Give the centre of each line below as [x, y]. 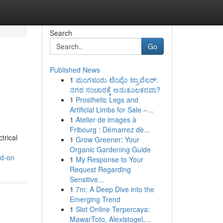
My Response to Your [109, 159]
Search [61, 33]
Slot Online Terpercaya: [112, 209]
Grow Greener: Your [107, 139]
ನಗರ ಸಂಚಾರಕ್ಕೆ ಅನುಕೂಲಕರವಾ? [115, 90]
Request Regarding [100, 169]
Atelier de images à [106, 119]
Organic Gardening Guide [110, 149]
